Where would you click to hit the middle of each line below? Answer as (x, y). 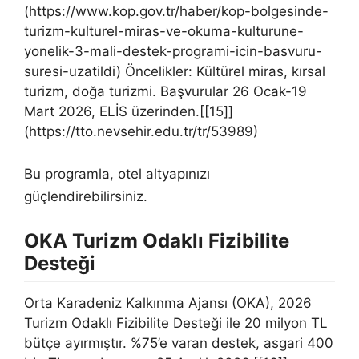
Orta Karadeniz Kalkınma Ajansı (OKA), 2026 (168, 303)
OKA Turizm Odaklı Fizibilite (157, 240)
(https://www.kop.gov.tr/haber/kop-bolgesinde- (176, 11)
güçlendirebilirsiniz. (86, 196)
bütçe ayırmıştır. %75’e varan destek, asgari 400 (179, 343)
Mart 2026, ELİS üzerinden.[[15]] (129, 111)
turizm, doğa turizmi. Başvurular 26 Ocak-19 (165, 91)
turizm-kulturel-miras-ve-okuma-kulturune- (164, 31)
